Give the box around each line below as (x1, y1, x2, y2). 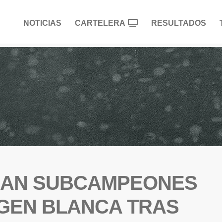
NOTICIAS (23, 18, 61, 27)
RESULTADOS (151, 18, 206, 27)
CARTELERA (75, 18, 125, 27)
